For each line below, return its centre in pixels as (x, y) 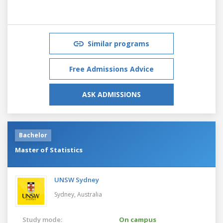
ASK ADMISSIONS (111, 94)
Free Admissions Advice (111, 69)
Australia (90, 194)
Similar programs (118, 43)
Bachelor (33, 135)
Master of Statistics (49, 150)
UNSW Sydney (77, 179)
